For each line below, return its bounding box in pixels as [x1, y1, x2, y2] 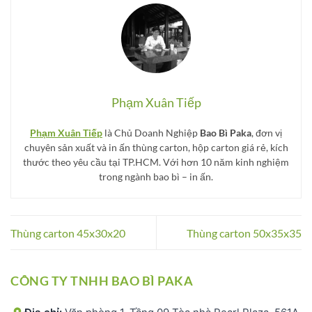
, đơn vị [251, 127, 282, 139]
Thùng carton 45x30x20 [10, 226, 125, 240]
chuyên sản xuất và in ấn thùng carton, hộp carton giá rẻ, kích [24, 141, 288, 154]
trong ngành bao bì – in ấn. [99, 171, 213, 183]
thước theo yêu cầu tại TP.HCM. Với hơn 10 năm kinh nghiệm [23, 156, 289, 169]
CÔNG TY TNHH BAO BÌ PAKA [10, 272, 193, 288]
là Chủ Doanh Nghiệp [102, 127, 200, 139]
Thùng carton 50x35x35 [187, 226, 302, 240]
